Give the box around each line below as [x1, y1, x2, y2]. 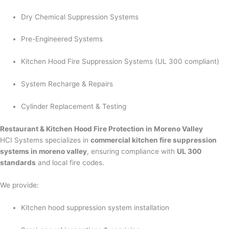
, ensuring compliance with [87, 147, 177, 155]
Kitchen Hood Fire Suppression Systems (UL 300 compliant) [21, 57, 220, 66]
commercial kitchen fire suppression [90, 135, 217, 144]
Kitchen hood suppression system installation [21, 203, 170, 212]
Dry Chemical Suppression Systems [21, 12, 139, 21]
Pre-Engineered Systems [21, 35, 103, 43]
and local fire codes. [36, 158, 104, 167]
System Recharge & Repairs [21, 80, 113, 88]
